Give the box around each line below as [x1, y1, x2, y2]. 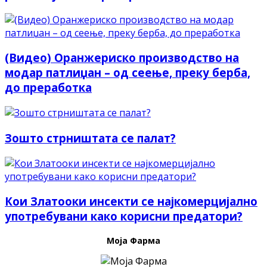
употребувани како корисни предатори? [5, 209, 243, 224]
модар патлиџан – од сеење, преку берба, [5, 65, 250, 80]
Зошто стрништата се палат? [5, 130, 176, 145]
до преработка [5, 80, 92, 95]
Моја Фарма [107, 234, 160, 246]
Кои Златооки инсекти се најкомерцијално [5, 194, 257, 209]
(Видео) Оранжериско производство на [5, 50, 239, 66]
